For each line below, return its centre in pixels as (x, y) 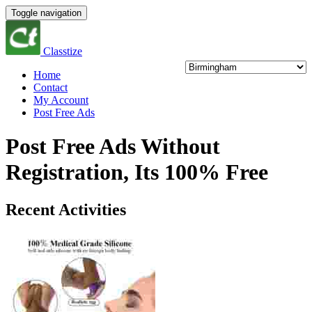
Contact (50, 87)
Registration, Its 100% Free (137, 172)
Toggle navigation (46, 13)
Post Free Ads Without (113, 147)
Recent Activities (66, 209)
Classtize (63, 51)
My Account (61, 100)
